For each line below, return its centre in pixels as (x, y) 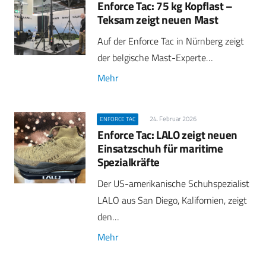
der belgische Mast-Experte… (155, 58)
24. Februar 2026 (173, 119)
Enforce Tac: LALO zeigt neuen (167, 134)
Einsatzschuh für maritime (160, 148)
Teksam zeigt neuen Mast (158, 19)
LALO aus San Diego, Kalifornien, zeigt (172, 200)
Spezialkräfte (129, 161)
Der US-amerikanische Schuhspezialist (173, 183)
